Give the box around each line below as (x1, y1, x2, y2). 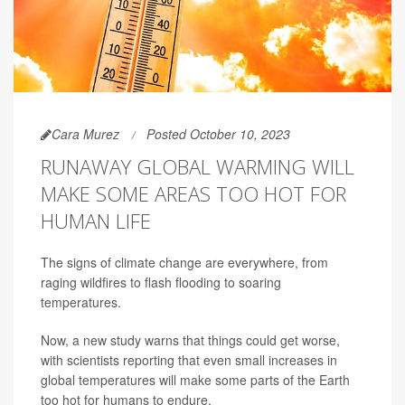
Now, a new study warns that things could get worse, (41, 330, 340, 349)
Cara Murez (52, 124, 119, 143)
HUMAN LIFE (41, 206, 151, 234)
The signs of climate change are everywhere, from (41, 252, 328, 271)
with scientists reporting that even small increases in (41, 350, 337, 369)
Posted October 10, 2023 (146, 124, 290, 143)
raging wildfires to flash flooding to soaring (41, 272, 281, 291)
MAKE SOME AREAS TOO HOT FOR (41, 179, 346, 207)
